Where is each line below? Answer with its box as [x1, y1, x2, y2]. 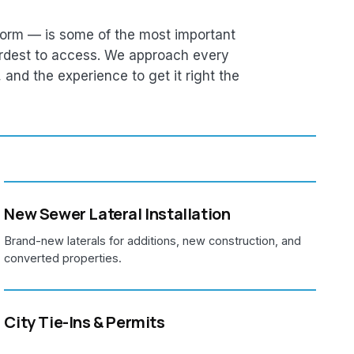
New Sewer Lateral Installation [4, 202, 231, 224]
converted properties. [4, 250, 122, 265]
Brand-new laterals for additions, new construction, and [4, 233, 302, 247]
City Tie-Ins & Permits [4, 311, 165, 333]
